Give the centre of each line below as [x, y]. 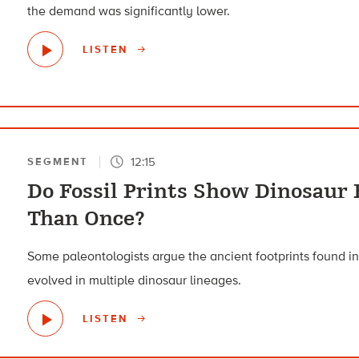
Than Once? [87, 219]
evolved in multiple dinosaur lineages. [135, 280]
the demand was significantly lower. [129, 11]
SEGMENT [58, 162]
